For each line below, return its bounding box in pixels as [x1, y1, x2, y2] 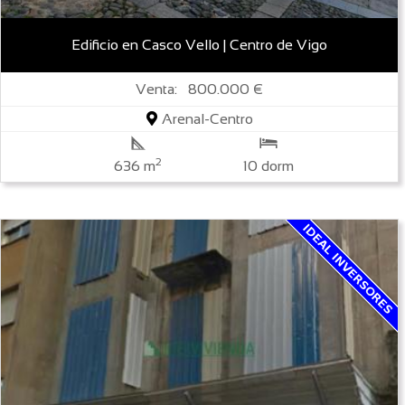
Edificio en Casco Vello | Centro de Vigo [71, 37, 327, 53]
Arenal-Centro [157, 111, 253, 127]
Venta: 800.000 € [136, 81, 264, 98]
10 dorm [243, 158, 295, 174]
